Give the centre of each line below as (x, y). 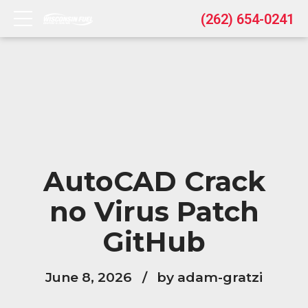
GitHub (154, 242)
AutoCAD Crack (154, 181)
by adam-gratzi (210, 277)
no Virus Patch (154, 211)
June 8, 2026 (88, 277)
